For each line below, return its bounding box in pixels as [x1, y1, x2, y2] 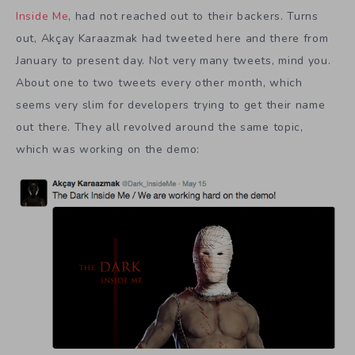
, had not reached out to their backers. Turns [68, 8, 319, 24]
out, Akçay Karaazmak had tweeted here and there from [16, 30, 329, 46]
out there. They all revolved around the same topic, [16, 119, 303, 135]
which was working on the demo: [16, 141, 200, 157]
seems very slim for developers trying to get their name [16, 97, 326, 113]
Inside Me [16, 8, 69, 24]
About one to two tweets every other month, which [16, 74, 303, 90]
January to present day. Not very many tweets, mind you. [16, 52, 331, 68]
